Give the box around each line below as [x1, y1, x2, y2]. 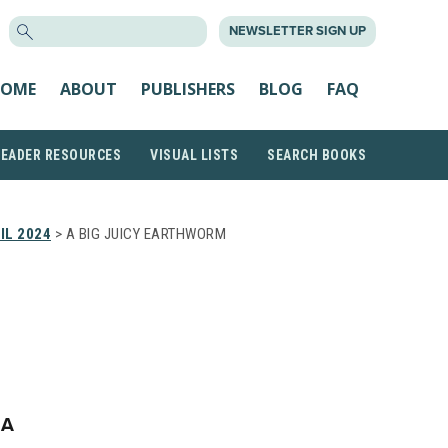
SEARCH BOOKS [267, 147, 366, 163]
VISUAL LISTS [150, 147, 238, 163]
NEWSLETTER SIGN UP [229, 23, 366, 39]
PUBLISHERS [141, 77, 235, 100]
